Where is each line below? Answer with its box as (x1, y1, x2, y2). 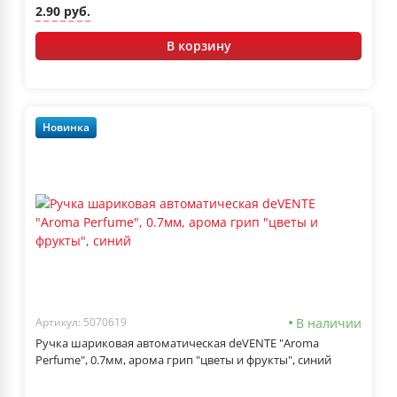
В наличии (296, 314, 362, 331)
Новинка (43, 120, 90, 136)
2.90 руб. (35, 3, 90, 20)
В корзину (166, 36, 231, 54)
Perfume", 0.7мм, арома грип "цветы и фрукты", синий (35, 351, 331, 368)
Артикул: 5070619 (35, 315, 127, 331)
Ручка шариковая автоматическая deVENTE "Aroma (35, 334, 319, 351)
